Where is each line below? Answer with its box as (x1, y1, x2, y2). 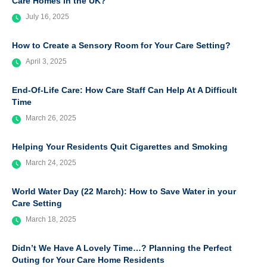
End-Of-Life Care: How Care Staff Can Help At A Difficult (12, 85, 237, 95)
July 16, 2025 (26, 13, 69, 21)
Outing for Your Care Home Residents (12, 255, 164, 265)
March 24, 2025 (26, 159, 76, 167)
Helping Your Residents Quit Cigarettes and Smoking (12, 142, 228, 152)
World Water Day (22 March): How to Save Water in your (12, 187, 236, 197)
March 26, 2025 (26, 114, 76, 123)
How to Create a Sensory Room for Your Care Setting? (12, 41, 231, 51)
